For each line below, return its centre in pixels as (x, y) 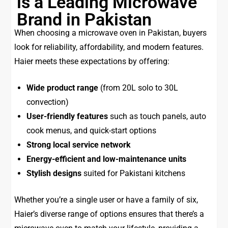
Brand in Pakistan (84, 19)
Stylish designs (54, 173)
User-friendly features (67, 116)
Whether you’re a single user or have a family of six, (106, 200)
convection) (48, 102)
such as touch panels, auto (157, 116)
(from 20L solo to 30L (138, 88)
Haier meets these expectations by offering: (92, 61)
